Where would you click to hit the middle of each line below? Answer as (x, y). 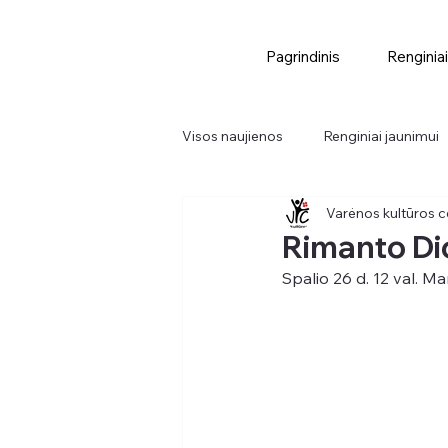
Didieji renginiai (271, 215)
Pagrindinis (302, 56)
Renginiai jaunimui (381, 135)
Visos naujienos (232, 135)
